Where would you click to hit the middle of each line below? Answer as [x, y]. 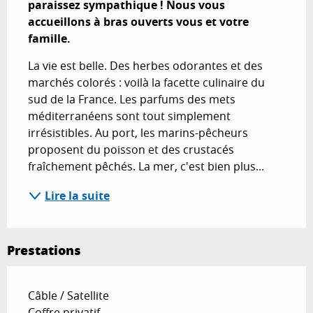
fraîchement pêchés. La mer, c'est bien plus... [146, 166]
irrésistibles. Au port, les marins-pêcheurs [138, 132]
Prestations [44, 250]
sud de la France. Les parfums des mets [132, 99]
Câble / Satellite [68, 295]
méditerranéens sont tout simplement [129, 116]
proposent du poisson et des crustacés [131, 149]
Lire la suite [77, 195]
